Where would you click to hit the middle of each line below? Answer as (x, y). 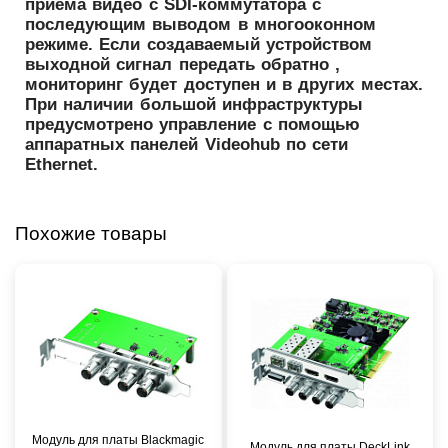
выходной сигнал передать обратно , (183, 64)
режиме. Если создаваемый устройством (198, 44)
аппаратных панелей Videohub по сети (187, 144)
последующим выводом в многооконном (200, 24)
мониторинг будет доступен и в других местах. (224, 84)
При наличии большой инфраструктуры (194, 104)
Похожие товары (91, 233)
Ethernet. (61, 164)
